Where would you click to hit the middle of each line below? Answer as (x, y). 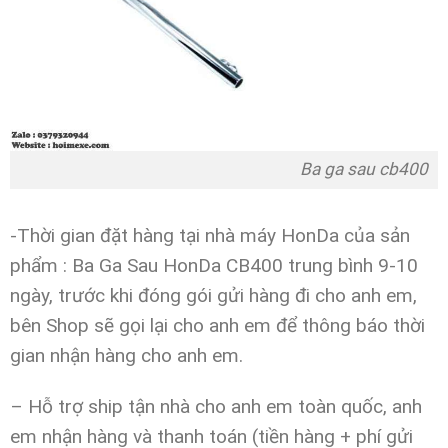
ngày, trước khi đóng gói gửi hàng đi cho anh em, (213, 296)
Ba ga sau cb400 (224, 169)
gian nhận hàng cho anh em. (126, 356)
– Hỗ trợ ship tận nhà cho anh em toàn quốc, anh (215, 406)
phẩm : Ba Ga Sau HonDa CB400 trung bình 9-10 (213, 266)
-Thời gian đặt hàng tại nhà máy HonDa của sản (209, 236)
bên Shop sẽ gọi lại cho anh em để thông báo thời (217, 326)
